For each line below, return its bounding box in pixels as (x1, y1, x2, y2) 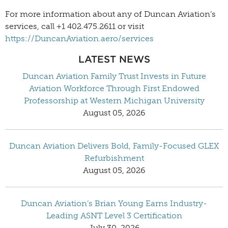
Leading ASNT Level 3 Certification (46, 210, 182, 220)
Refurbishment (84, 153, 144, 163)
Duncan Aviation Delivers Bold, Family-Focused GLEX (9, 140, 219, 151)
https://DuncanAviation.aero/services (5, 33, 154, 43)
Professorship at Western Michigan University (23, 95, 205, 105)
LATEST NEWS (78, 53, 150, 65)
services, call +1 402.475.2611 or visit (5, 21, 144, 31)
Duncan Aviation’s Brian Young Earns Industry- (21, 198, 207, 208)
